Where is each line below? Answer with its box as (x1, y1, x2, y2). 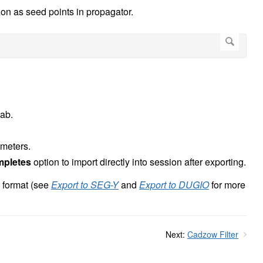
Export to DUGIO (139, 178, 209, 192)
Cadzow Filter (187, 228, 239, 241)
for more (209, 178, 245, 192)
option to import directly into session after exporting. (31, 155, 246, 169)
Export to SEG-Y (51, 178, 119, 192)
